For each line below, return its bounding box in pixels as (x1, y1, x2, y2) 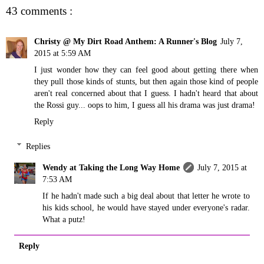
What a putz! (42, 214, 86, 224)
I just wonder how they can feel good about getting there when (34, 65, 258, 74)
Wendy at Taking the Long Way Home (42, 162, 180, 172)
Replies (26, 141, 51, 151)
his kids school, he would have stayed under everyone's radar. (42, 202, 250, 212)
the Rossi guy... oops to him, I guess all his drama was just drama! (34, 100, 255, 110)
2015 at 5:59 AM (34, 48, 91, 58)
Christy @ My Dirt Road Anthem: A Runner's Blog (34, 37, 217, 46)
